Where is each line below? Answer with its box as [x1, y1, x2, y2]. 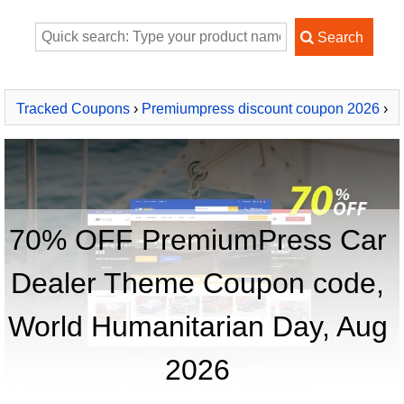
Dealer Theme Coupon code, [11, 267, 384, 299]
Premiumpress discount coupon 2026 [142, 101, 380, 116]
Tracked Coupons [16, 101, 130, 116]
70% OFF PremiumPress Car [8, 224, 387, 256]
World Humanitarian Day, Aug [7, 310, 388, 343]
